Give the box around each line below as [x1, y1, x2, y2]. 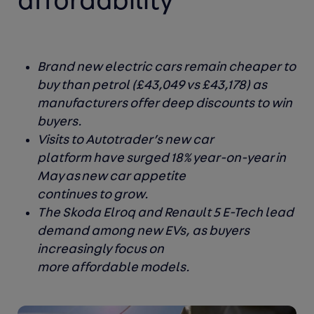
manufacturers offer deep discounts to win [37, 97, 293, 111]
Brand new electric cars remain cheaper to [37, 61, 296, 75]
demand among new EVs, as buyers [37, 225, 250, 239]
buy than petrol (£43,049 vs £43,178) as [37, 79, 268, 93]
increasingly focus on [37, 243, 165, 257]
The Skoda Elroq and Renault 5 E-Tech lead [37, 207, 294, 221]
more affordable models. [37, 261, 193, 275]
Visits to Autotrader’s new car [37, 134, 214, 148]
